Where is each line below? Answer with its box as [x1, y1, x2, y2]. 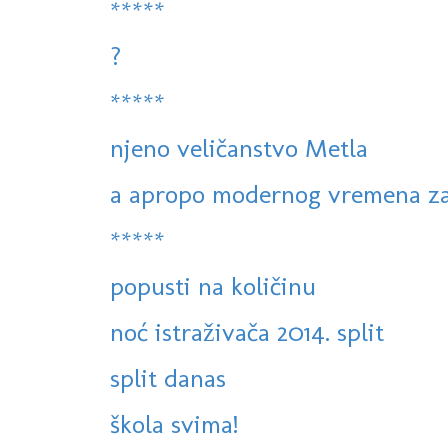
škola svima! [110, 408, 238, 441]
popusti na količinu [110, 270, 316, 303]
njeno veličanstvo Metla [110, 132, 368, 165]
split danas [110, 362, 226, 395]
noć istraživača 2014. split [110, 316, 384, 349]
